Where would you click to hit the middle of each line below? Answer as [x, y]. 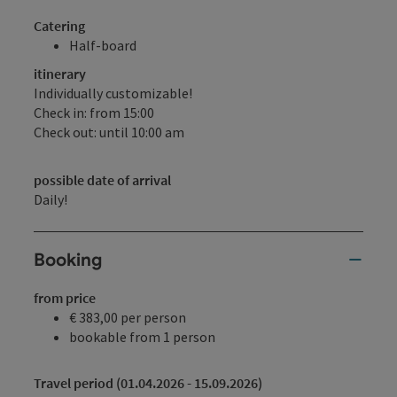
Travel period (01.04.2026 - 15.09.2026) [148, 383]
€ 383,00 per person [128, 318]
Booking [68, 260]
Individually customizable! [113, 93]
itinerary [60, 74]
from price [65, 298]
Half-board [103, 46]
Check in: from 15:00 [94, 113]
